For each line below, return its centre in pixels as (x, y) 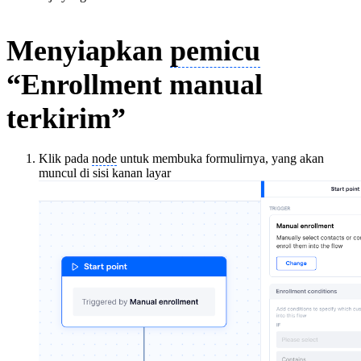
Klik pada (65, 158)
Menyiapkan (88, 50)
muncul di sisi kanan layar (105, 172)
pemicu (215, 50)
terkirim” (66, 118)
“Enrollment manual (135, 84)
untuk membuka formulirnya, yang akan (220, 158)
